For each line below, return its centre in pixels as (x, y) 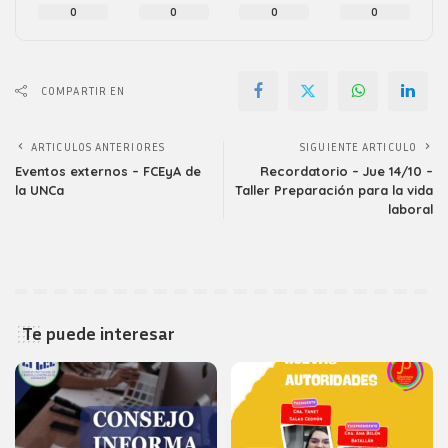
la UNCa (39, 190)
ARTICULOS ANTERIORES (98, 146)
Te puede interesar (98, 333)
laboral (410, 209)
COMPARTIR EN (83, 90)
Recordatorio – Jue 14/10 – (346, 171)
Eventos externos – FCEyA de (108, 171)
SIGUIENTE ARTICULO (358, 146)
